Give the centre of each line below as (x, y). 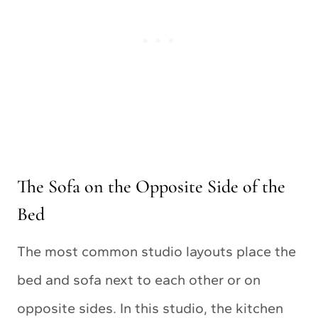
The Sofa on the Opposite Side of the (151, 186)
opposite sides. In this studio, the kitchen (150, 308)
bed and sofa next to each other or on (139, 279)
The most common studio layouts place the (157, 251)
